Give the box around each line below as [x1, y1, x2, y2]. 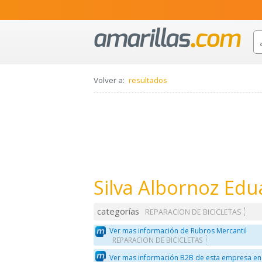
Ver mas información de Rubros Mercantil [109, 225, 247, 236]
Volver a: [94, 75, 125, 86]
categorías [97, 205, 140, 218]
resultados [129, 75, 167, 86]
